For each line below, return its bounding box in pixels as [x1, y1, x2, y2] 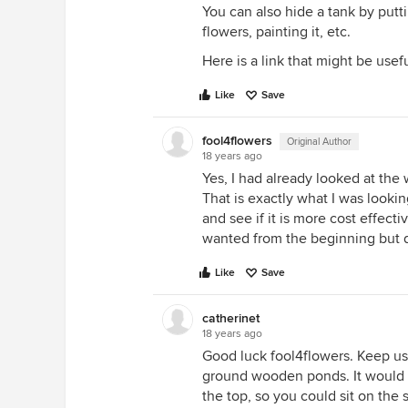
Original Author [287, 136, 352, 148]
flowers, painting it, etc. [202, 23, 351, 41]
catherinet [202, 311, 260, 326]
